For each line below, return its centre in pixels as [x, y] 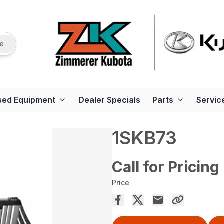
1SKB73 [144, 138]
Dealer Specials [109, 100]
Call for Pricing [166, 167]
